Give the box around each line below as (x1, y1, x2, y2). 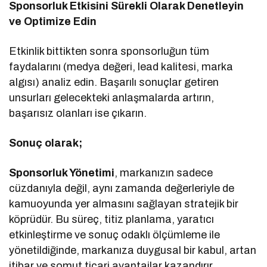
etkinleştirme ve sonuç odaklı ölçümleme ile (9, 228, 221, 241)
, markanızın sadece (114, 166, 213, 179)
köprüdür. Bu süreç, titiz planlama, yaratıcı (9, 213, 215, 225)
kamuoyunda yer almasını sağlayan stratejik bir (9, 197, 239, 210)
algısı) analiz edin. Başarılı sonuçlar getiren (9, 76, 219, 88)
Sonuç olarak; (9, 136, 83, 149)
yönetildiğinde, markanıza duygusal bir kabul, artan (9, 244, 257, 256)
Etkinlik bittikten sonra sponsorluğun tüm (9, 45, 210, 57)
